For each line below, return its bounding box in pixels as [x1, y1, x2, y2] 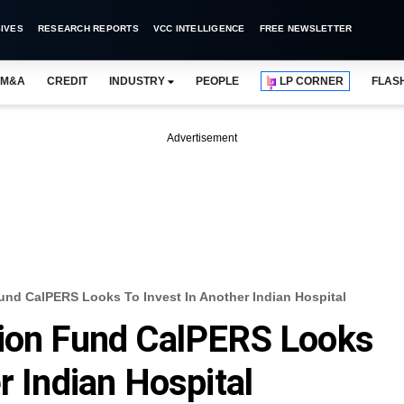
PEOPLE [195, 75, 240, 87]
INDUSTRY [108, 75, 165, 87]
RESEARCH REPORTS [37, 23, 139, 33]
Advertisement [167, 132, 237, 144]
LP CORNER [280, 75, 344, 87]
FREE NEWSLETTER [259, 23, 353, 33]
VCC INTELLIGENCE [152, 23, 245, 33]
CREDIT [46, 75, 87, 87]
